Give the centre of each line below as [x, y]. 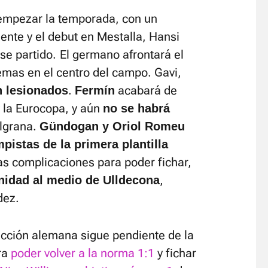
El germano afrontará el [122, 54]
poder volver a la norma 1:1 [83, 253]
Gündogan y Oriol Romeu [112, 126]
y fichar [175, 253]
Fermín [95, 90]
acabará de [146, 90]
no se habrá [136, 108]
